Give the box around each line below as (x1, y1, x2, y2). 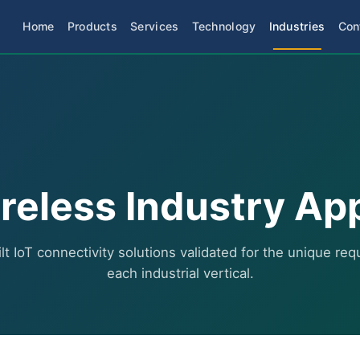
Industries (268, 19, 325, 33)
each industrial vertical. (106, 265, 254, 281)
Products (67, 19, 118, 33)
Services (130, 19, 179, 33)
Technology (191, 19, 256, 33)
